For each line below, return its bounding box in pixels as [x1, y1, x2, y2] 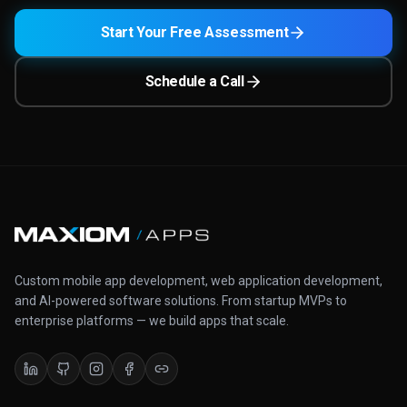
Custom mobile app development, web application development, [15, 273, 382, 288]
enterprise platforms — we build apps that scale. [15, 313, 289, 328]
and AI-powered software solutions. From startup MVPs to [15, 293, 347, 308]
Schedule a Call [144, 73, 244, 90]
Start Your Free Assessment [100, 24, 289, 41]
